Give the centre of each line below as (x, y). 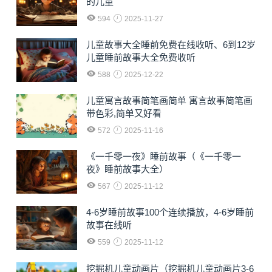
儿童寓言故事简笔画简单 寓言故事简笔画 (169, 101)
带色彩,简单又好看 (124, 114)
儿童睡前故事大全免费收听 (141, 58)
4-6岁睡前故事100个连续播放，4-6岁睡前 (170, 212)
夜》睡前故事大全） (127, 169)
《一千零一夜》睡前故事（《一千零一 (164, 157)
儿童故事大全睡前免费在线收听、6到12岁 (171, 45)
